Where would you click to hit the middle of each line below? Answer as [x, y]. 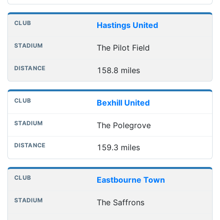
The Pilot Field [123, 48]
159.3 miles [118, 148]
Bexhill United [123, 102]
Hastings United [127, 25]
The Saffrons [120, 202]
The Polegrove [124, 125]
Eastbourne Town [131, 180]
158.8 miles [118, 70]
